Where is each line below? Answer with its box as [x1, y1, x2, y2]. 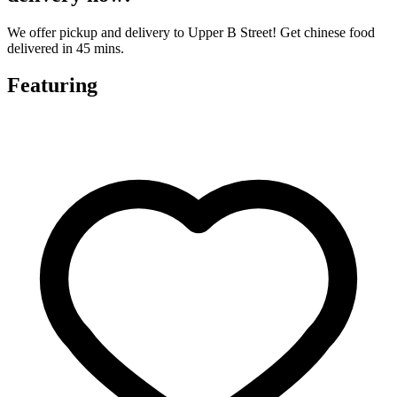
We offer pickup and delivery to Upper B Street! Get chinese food [7, 24, 375, 40]
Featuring [7, 74, 97, 97]
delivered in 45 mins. [7, 40, 124, 56]
